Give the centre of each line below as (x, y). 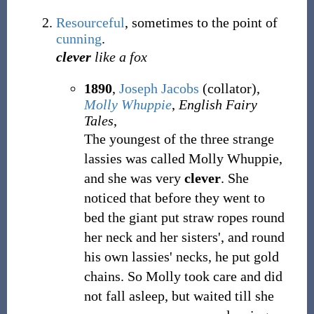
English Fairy (218, 104)
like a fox (119, 57)
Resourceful (90, 22)
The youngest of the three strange (179, 139)
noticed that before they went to (174, 198)
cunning (78, 39)
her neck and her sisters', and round (184, 237)
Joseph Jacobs (159, 88)
